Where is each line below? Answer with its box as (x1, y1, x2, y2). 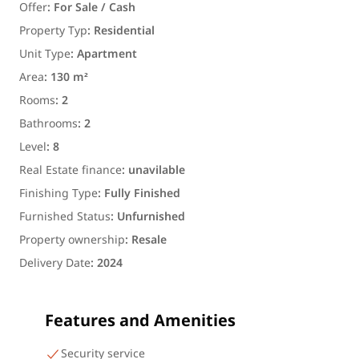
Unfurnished (117, 205, 185, 228)
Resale (131, 228, 167, 252)
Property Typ (19, 19, 87, 42)
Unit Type (19, 42, 71, 66)
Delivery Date (19, 252, 91, 275)
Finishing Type (19, 182, 98, 205)
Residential (94, 19, 155, 42)
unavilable (128, 159, 185, 182)
